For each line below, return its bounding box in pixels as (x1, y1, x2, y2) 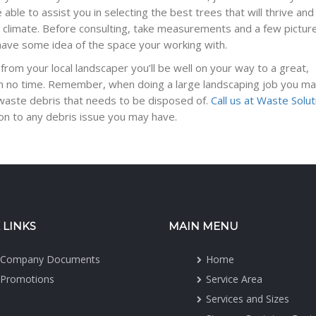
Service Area (206, 272, 262, 286)
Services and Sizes (206, 291, 289, 305)
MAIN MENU (169, 219, 238, 233)
